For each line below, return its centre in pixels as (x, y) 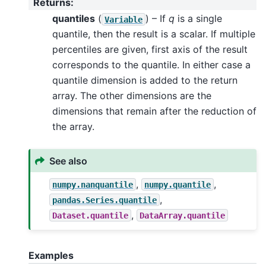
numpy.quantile (178, 184)
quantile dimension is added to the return (145, 80)
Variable (123, 19)
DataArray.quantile (183, 215)
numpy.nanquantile (93, 184)
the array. (73, 127)
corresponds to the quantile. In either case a (151, 65)
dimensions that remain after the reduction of (154, 111)
